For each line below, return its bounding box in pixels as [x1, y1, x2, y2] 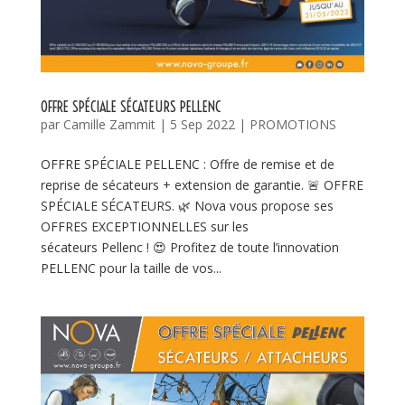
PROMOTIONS [249, 116, 336, 134]
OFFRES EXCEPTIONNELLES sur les [40, 218, 249, 236]
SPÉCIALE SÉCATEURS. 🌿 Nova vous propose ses [40, 197, 334, 215]
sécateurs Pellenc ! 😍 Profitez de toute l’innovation [40, 239, 339, 257]
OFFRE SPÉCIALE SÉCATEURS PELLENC [40, 98, 221, 117]
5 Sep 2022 [169, 116, 235, 134]
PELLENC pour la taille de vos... [40, 259, 221, 278]
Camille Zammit [62, 116, 155, 134]
